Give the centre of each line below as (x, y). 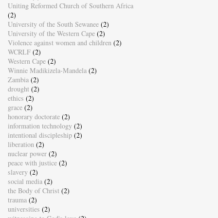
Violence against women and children (59, 43)
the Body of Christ (33, 191)
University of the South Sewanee (53, 24)
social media (25, 182)
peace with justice (32, 163)
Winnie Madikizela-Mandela (47, 71)
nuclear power (27, 154)
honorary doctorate (34, 117)
